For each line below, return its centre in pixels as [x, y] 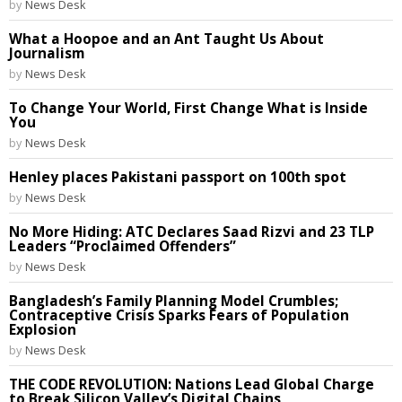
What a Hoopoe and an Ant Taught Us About [166, 39]
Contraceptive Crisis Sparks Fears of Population [179, 315]
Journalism [47, 53]
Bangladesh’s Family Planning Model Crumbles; [174, 301]
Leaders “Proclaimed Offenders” [122, 246]
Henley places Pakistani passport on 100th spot [178, 177]
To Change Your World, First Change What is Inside [188, 108]
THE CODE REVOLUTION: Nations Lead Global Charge [192, 385]
